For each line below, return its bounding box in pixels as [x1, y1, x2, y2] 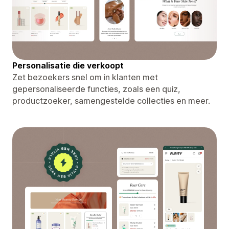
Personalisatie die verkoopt [12, 60, 124, 71]
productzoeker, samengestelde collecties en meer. [12, 95, 210, 106]
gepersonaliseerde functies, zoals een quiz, [12, 83, 180, 94]
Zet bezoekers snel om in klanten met [12, 72, 158, 82]
